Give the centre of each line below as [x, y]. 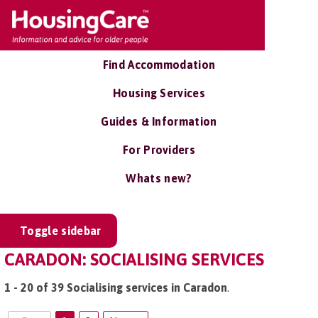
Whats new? [159, 178]
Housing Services [159, 93]
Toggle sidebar [61, 231]
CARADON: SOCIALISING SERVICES [134, 259]
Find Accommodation [159, 65]
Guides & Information [159, 121]
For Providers [159, 150]
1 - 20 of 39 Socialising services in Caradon [116, 287]
